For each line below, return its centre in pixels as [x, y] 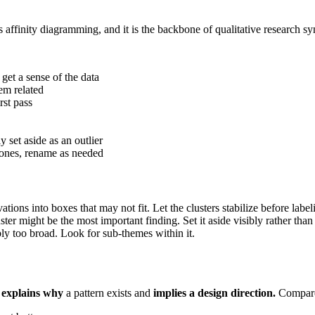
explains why [32, 292]
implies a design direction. [214, 292]
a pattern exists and [108, 292]
